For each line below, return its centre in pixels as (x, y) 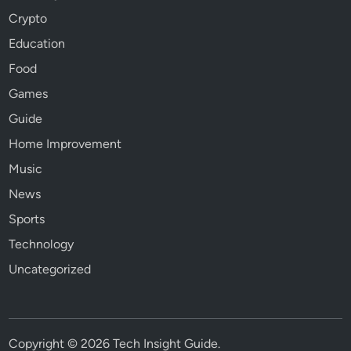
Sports (27, 219)
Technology (42, 244)
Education (37, 43)
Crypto (28, 18)
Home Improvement (65, 143)
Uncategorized (50, 269)
